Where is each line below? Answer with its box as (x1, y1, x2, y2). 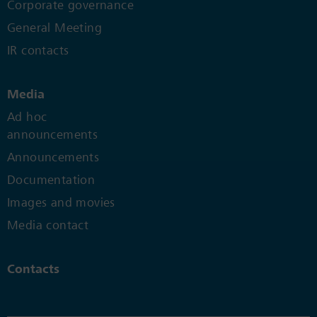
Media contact (7, 218, 89, 233)
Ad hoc (7, 110, 47, 125)
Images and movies (7, 195, 115, 210)
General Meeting (7, 21, 102, 35)
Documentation (7, 173, 96, 188)
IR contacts (7, 43, 69, 58)
